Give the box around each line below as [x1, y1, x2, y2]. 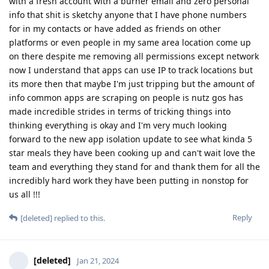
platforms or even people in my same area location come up [9, 36, 251, 48]
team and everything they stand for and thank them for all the [9, 160, 260, 172]
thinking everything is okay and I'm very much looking [9, 119, 227, 131]
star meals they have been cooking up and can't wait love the [9, 147, 255, 159]
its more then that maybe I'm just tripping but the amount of [9, 77, 255, 89]
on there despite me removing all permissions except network [9, 50, 259, 62]
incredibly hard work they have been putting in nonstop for [9, 174, 249, 186]
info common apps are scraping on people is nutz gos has [9, 91, 243, 103]
